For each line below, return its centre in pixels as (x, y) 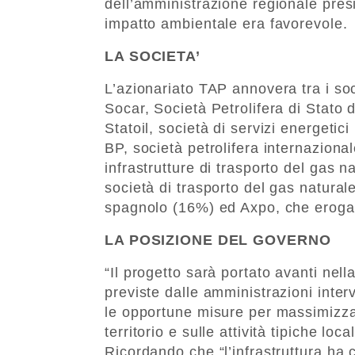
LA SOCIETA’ (153, 56)
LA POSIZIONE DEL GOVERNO (218, 240)
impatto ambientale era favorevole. (226, 23)
